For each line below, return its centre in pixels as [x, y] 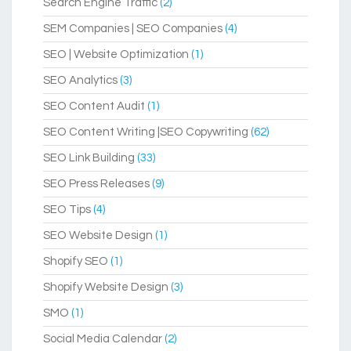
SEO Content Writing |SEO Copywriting [146, 132]
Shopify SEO [76, 262]
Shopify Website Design [106, 288]
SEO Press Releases [96, 184]
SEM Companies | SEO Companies [133, 29]
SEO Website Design [98, 236]
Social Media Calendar [103, 339]
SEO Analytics [80, 81]
